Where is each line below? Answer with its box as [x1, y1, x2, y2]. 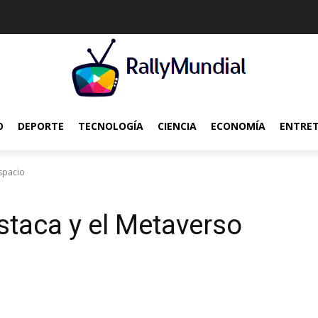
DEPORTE [18, 119, 64, 133]
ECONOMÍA [211, 119, 265, 133]
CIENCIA [158, 119, 197, 133]
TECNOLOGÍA [78, 119, 143, 133]
